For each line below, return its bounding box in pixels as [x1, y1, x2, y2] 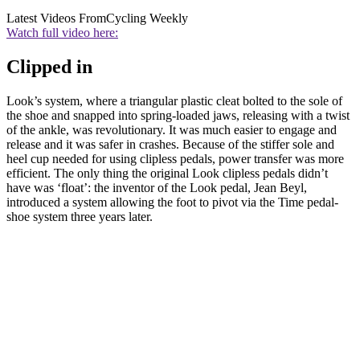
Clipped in [6, 55, 92, 77]
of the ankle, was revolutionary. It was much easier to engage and [6, 122, 337, 137]
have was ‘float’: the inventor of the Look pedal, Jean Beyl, [6, 180, 307, 194]
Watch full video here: [6, 25, 118, 39]
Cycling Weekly [106, 10, 188, 25]
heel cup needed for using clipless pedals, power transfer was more [6, 151, 344, 166]
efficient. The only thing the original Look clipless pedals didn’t [6, 166, 328, 180]
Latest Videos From [6, 10, 106, 25]
